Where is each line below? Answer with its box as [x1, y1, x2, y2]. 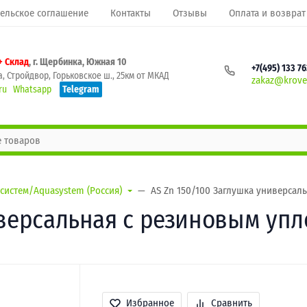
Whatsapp [13, 83, 51, 95]
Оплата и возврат [229, 7, 306, 19]
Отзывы [173, 7, 207, 19]
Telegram [62, 83, 99, 95]
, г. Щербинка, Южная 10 [29, 56, 127, 68]
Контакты [110, 7, 151, 19]
